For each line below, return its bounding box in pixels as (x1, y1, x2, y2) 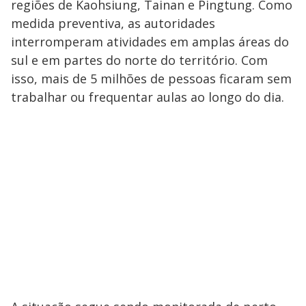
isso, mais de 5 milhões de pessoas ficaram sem (11, 70, 292, 87)
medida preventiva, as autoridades (11, 15, 215, 32)
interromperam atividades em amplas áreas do (11, 33, 289, 51)
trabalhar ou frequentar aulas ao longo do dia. (11, 89, 284, 106)
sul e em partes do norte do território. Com (11, 52, 268, 69)
